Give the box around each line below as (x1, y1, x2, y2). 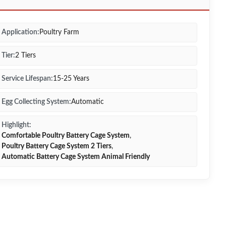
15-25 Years (53, 75, 89, 82)
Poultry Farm (39, 29, 79, 36)
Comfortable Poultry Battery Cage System (2, 132, 130, 139)
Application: (2, 29, 39, 36)
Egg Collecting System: (2, 98, 71, 105)
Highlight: (2, 122, 31, 129)
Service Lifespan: (2, 75, 53, 82)
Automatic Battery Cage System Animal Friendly (2, 153, 150, 160)
